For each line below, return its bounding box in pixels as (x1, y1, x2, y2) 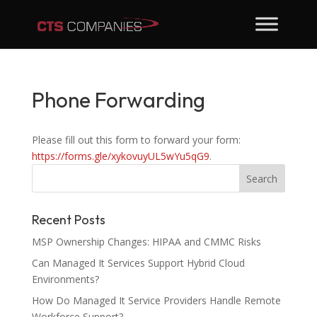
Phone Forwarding (31, 86, 205, 113)
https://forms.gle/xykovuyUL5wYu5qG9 (31, 149, 209, 163)
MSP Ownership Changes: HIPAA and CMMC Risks (31, 235, 261, 248)
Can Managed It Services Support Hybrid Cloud (31, 256, 245, 270)
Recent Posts (31, 212, 105, 228)
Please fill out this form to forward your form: (31, 133, 241, 146)
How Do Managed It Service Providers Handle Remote (31, 294, 281, 307)
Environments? (31, 272, 99, 286)
